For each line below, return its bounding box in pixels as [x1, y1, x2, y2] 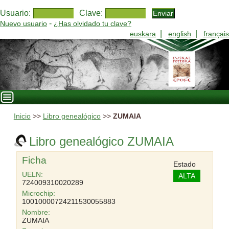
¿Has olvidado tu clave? [54, 19, 131, 28]
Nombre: [21, 208, 50, 216]
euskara [130, 30, 156, 38]
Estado [173, 160, 196, 168]
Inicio [13, 112, 31, 120]
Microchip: [21, 189, 55, 197]
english [168, 30, 191, 38]
